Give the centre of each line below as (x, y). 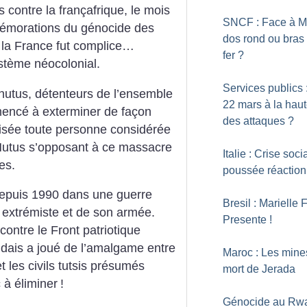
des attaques (254, 121)
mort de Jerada (259, 269)
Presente (245, 220)
